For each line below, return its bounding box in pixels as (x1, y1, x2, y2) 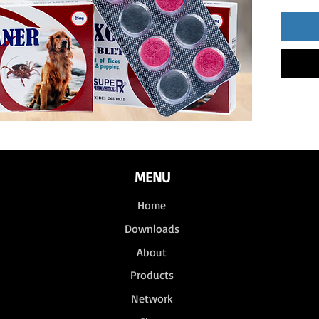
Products (130, 268, 174, 283)
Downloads (124, 221, 179, 236)
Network (130, 291, 173, 306)
